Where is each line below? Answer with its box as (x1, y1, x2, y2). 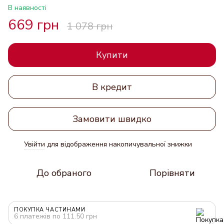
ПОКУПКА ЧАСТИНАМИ (14, 206, 85, 213)
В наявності (8, 3, 46, 12)
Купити (96, 49, 128, 61)
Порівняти (149, 167, 195, 179)
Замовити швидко (72, 112, 151, 125)
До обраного (36, 167, 91, 179)
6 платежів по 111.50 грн (14, 211, 97, 221)
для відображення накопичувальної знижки (45, 139, 192, 149)
